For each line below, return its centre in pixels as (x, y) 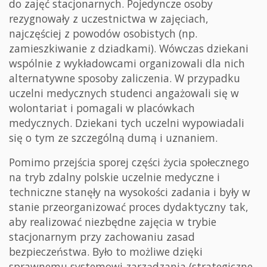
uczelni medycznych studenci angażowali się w (124, 93)
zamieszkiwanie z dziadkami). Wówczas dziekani (129, 48)
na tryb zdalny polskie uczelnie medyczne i (114, 177)
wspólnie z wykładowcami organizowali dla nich (127, 63)
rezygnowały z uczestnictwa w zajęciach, (109, 18)
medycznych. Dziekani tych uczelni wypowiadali (127, 122)
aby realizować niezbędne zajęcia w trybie (113, 221)
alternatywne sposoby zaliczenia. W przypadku (125, 78)
